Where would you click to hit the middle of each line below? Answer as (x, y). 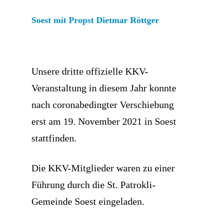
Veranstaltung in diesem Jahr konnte (104, 88)
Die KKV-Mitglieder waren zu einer (103, 168)
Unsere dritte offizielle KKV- (90, 71)
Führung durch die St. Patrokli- (94, 185)
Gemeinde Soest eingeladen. (88, 201)
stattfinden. (54, 138)
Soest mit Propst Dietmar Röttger (95, 20)
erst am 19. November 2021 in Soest (104, 121)
